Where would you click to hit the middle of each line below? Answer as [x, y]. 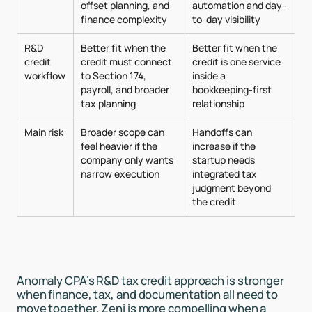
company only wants [127, 159]
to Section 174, [113, 75]
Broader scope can [122, 132]
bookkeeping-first [232, 89]
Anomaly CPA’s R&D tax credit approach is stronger [150, 281]
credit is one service [236, 61]
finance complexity [124, 19]
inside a [209, 75]
